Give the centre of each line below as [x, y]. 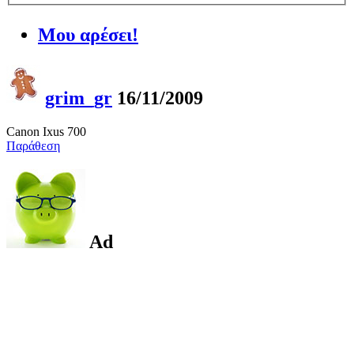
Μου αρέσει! [88, 34]
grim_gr [79, 98]
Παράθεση [33, 145]
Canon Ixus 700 [46, 131]
